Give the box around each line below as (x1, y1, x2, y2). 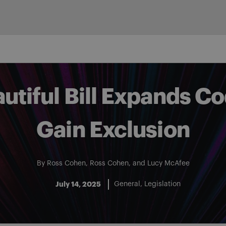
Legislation (144, 181, 181, 188)
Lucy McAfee (147, 160, 190, 167)
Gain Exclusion (36, 119, 190, 141)
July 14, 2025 (55, 181, 101, 188)
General (114, 181, 140, 188)
